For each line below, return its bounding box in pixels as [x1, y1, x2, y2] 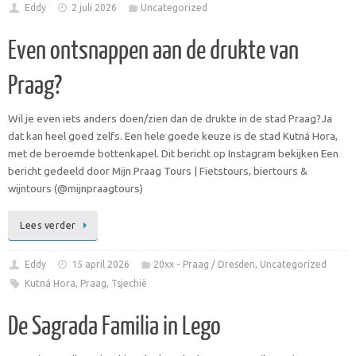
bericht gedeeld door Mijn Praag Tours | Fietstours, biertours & [8, 164, 308, 178]
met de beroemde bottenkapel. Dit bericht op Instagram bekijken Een [8, 147, 339, 161]
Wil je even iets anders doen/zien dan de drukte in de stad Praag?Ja [8, 112, 332, 126]
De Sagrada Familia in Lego [8, 311, 221, 341]
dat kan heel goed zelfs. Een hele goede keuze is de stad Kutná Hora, [8, 130, 338, 143]
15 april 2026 [72, 258, 130, 269]
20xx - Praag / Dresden [153, 258, 255, 269]
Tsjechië [110, 277, 147, 288]
